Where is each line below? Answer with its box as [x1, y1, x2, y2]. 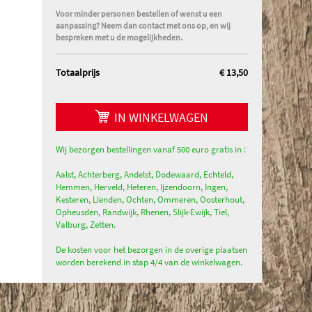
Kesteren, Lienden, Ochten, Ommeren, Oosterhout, [56, 194, 244, 205]
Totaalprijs [56, 66, 100, 79]
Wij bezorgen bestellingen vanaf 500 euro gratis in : [56, 143, 246, 155]
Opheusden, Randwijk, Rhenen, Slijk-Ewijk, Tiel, [56, 206, 229, 218]
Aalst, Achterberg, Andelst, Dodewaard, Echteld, [56, 169, 233, 180]
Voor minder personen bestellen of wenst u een [56, 8, 222, 19]
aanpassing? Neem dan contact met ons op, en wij [56, 20, 231, 31]
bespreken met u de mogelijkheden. [56, 32, 182, 42]
